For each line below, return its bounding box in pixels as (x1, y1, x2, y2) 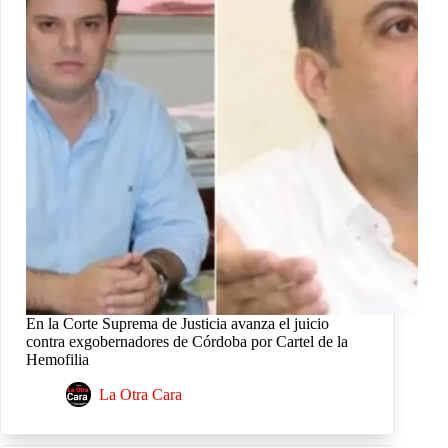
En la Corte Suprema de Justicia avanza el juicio (26, 315, 329, 333)
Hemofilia (26, 351, 89, 369)
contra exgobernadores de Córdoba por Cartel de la (26, 333, 348, 351)
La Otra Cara (99, 386, 182, 404)
